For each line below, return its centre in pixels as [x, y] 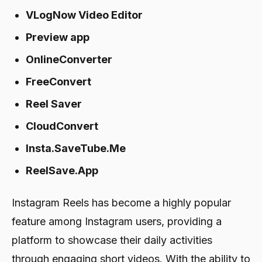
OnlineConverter [69, 59]
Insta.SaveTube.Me [76, 148]
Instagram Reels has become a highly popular [121, 202]
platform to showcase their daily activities [112, 240]
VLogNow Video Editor [84, 15]
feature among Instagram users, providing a [117, 221]
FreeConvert [58, 81]
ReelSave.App [62, 170]
